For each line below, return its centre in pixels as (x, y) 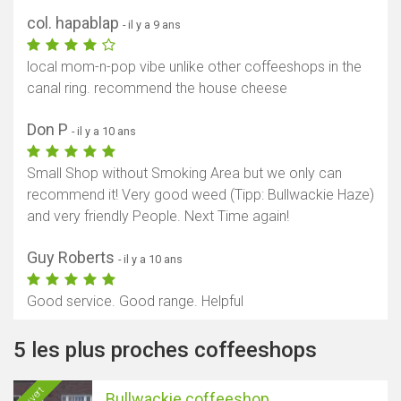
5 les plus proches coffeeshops (165, 350)
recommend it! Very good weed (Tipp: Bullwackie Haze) (200, 194)
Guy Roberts (73, 257)
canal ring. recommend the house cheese (157, 88)
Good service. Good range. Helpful (135, 301)
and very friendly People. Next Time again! (158, 216)
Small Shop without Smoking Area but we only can (184, 173)
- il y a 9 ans (152, 24)
